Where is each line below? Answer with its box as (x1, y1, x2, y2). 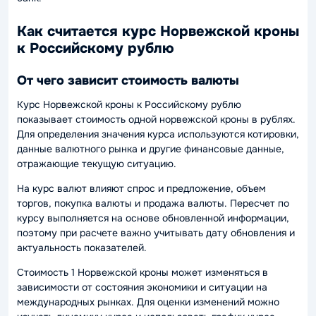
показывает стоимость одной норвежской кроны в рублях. (17, 113, 296, 126)
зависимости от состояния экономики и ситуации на (17, 281, 267, 293)
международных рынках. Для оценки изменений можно (17, 296, 279, 308)
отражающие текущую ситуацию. (17, 157, 176, 170)
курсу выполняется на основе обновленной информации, (17, 212, 289, 224)
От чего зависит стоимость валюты (17, 72, 239, 88)
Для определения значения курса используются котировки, (17, 128, 299, 140)
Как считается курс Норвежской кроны (17, 23, 299, 40)
